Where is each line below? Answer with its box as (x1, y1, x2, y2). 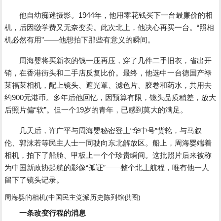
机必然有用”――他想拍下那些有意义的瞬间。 (4, 36, 155, 44)
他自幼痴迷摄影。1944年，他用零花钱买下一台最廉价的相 (4, 11, 213, 19)
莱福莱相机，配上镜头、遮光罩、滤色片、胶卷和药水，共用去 (4, 81, 212, 89)
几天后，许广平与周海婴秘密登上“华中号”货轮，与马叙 (4, 126, 202, 135)
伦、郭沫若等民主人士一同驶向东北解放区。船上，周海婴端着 (4, 139, 212, 147)
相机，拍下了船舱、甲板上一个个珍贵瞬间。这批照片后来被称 (4, 151, 212, 159)
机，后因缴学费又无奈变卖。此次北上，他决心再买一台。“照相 (4, 23, 215, 32)
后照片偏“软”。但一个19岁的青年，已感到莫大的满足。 (4, 106, 188, 114)
